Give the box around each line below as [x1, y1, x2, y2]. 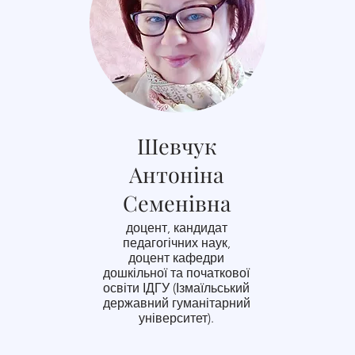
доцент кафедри [128, 250, 224, 265]
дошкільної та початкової [103, 265, 250, 281]
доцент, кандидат [125, 220, 227, 235]
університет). [139, 311, 214, 326]
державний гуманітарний [102, 296, 250, 311]
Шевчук [136, 132, 216, 160]
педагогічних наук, [122, 235, 231, 250]
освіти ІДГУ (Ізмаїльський [103, 281, 250, 296]
